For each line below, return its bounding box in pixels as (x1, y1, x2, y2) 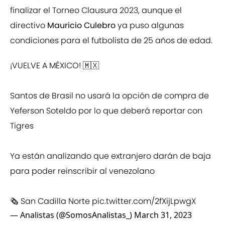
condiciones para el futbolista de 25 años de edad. (10, 35, 212, 47)
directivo (10, 20, 47, 32)
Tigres (10, 120, 34, 132)
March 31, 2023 (134, 209, 192, 221)
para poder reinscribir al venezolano (10, 165, 155, 177)
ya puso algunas (118, 20, 184, 32)
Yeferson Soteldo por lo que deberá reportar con (10, 105, 202, 117)
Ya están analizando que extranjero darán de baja (10, 150, 211, 162)
